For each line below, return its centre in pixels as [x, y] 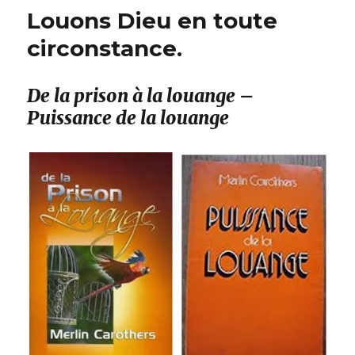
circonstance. [105, 49]
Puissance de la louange [128, 118]
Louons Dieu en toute [153, 21]
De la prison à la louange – [141, 96]
